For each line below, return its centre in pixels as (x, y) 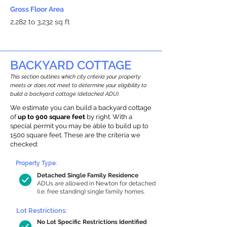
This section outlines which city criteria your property (75, 77)
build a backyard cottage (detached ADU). (65, 94)
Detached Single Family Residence (88, 175)
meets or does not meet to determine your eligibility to (78, 85)
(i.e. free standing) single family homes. (91, 192)
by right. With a (109, 117)
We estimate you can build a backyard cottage (81, 108)
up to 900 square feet (51, 117)
